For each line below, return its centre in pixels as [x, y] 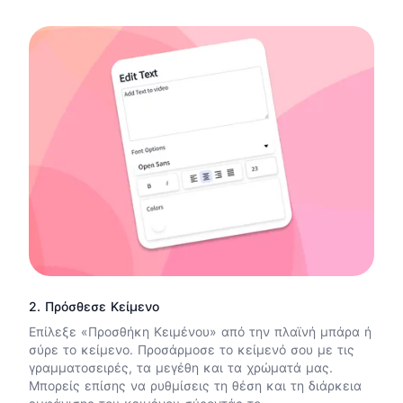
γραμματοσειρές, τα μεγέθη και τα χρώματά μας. [181, 368]
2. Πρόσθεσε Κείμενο [94, 307]
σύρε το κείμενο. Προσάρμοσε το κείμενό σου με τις [192, 350]
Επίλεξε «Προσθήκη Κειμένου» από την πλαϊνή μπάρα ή [200, 332]
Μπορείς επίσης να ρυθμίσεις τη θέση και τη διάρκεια [195, 386]
